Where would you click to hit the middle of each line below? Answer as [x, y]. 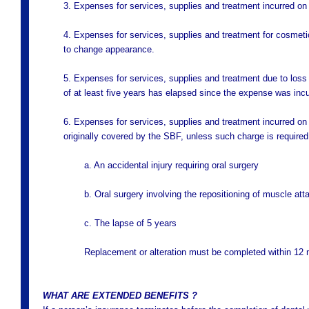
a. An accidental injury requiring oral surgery [171, 165]
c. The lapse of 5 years [130, 223]
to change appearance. [109, 49]
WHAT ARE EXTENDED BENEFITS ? [120, 296]
